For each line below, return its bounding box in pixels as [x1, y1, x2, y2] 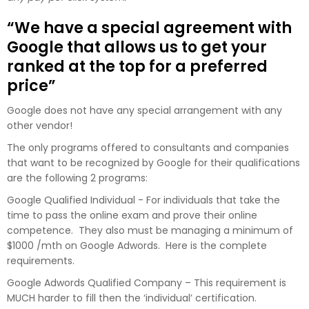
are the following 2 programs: [7, 170, 148, 185]
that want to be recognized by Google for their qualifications [7, 155, 300, 170]
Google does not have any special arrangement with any [7, 103, 282, 117]
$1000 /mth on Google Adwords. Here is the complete [7, 238, 267, 252]
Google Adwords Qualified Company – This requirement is [7, 275, 286, 290]
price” [7, 74, 56, 97]
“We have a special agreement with [7, 17, 292, 39]
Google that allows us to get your [7, 36, 267, 58]
